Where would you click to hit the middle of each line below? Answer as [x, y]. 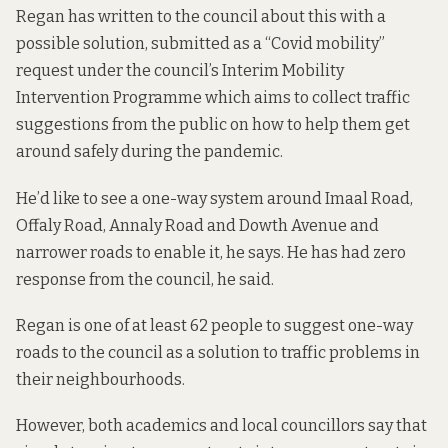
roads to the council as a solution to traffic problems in [218, 352]
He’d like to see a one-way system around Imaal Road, [214, 198]
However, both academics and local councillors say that [221, 425]
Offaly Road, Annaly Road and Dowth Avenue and [197, 225]
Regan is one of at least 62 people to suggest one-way [214, 325]
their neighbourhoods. [100, 379]
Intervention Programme [109, 98]
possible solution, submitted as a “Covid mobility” [200, 44]
